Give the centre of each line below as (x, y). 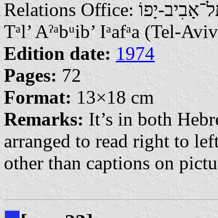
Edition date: (57, 53)
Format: (38, 97)
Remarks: (44, 119)
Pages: (30, 75)
